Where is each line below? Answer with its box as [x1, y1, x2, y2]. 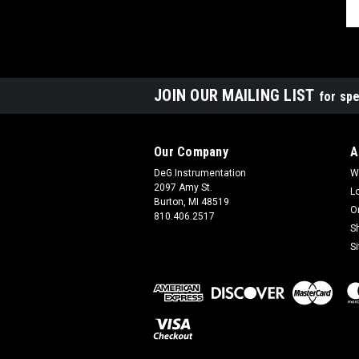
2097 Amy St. [154, 182, 212, 194]
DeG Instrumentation [154, 167, 246, 179]
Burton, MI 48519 [154, 196, 229, 208]
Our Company [154, 144, 228, 160]
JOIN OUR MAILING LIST [154, 86, 319, 106]
